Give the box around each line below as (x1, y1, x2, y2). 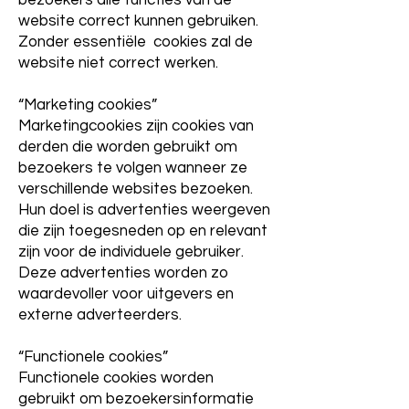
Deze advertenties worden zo (18, 265, 228, 281)
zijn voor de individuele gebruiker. (18, 244, 244, 260)
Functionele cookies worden (18, 370, 214, 386)
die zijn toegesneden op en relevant (18, 223, 267, 239)
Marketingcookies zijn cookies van (18, 118, 254, 134)
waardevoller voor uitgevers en (18, 286, 234, 302)
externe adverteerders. (18, 307, 182, 323)
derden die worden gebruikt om (18, 139, 237, 155)
